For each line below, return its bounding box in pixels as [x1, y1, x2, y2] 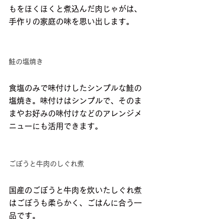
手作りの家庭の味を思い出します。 [9, 18, 134, 26]
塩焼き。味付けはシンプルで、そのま [9, 97, 142, 105]
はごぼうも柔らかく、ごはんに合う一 [9, 199, 142, 207]
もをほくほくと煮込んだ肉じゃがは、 [9, 5, 142, 13]
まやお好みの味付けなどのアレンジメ [9, 109, 142, 118]
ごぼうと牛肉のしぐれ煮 [9, 160, 84, 168]
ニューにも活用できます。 [9, 122, 103, 131]
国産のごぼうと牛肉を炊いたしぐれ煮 [9, 186, 142, 195]
